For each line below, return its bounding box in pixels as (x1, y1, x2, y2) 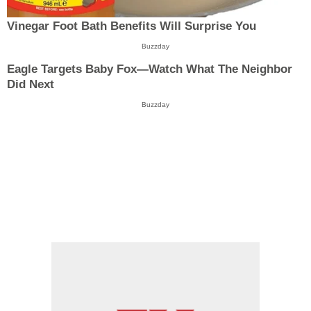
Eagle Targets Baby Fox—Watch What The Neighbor (7, 62, 292, 76)
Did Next (7, 77, 54, 91)
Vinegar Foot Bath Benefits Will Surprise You (7, 19, 256, 33)
